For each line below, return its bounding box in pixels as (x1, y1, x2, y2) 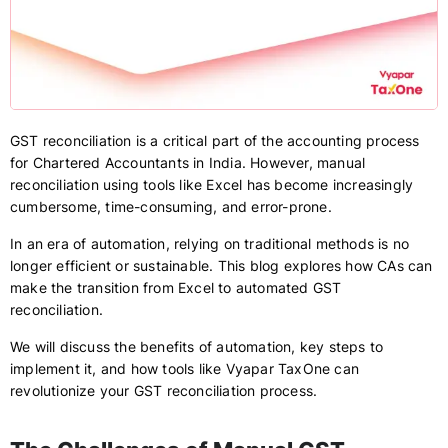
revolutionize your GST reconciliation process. (10, 382, 318, 399)
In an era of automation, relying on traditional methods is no (10, 235, 410, 252)
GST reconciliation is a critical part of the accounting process (10, 132, 420, 149)
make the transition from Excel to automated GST (10, 279, 342, 296)
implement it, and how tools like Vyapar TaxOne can (10, 360, 360, 377)
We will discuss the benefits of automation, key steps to (10, 338, 384, 355)
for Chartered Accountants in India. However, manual (10, 154, 366, 171)
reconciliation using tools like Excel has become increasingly (10, 176, 414, 193)
